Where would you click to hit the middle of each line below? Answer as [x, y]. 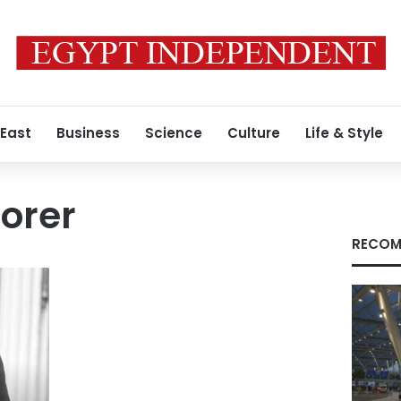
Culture [254, 133]
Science [174, 133]
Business [88, 133]
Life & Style [344, 133]
